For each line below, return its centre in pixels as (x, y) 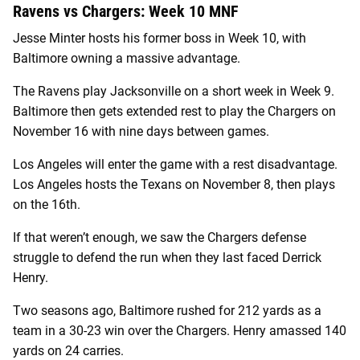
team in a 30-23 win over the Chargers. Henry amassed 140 (180, 330)
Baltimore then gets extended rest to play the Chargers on (174, 111)
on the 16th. (47, 204)
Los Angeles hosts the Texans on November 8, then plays (174, 184)
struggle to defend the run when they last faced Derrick (167, 257)
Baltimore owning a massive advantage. (127, 58)
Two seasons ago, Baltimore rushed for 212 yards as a (167, 310)
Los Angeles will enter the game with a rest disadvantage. (175, 164)
